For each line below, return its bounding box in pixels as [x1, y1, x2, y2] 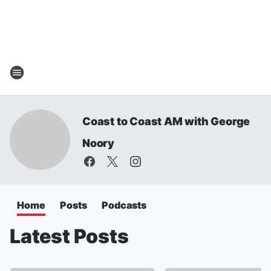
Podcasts [102, 199, 146, 211]
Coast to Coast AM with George [82, 115, 250, 128]
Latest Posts [10, 224, 129, 248]
